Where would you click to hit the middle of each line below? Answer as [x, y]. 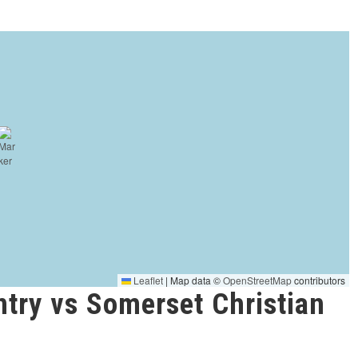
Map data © [196, 280]
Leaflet [147, 280]
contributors [319, 280]
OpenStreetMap [258, 280]
